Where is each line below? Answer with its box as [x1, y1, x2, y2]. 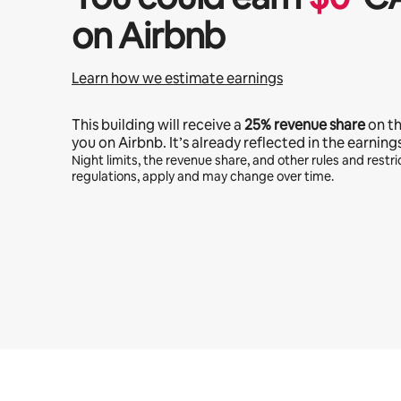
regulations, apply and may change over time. [72, 168, 334, 184]
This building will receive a [72, 115, 244, 134]
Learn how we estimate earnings [72, 69, 283, 88]
